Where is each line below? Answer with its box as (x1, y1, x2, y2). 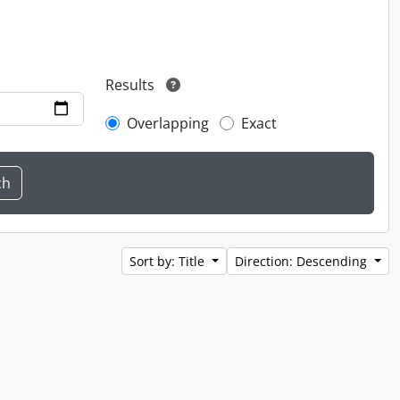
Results (105, 75, 155, 96)
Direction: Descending (235, 253, 371, 271)
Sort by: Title (129, 253, 209, 271)
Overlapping (127, 113, 210, 134)
